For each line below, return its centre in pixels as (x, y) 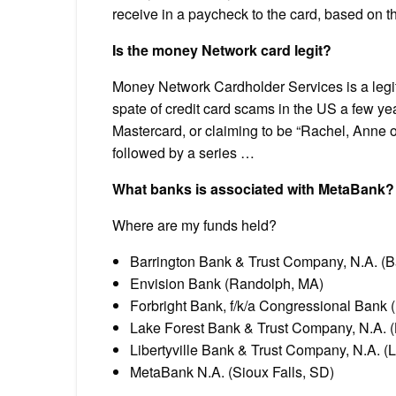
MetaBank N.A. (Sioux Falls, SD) (232, 371)
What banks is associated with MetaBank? (253, 188)
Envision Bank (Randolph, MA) (227, 283)
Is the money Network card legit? (222, 49)
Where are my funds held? (194, 225)
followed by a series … (183, 152)
